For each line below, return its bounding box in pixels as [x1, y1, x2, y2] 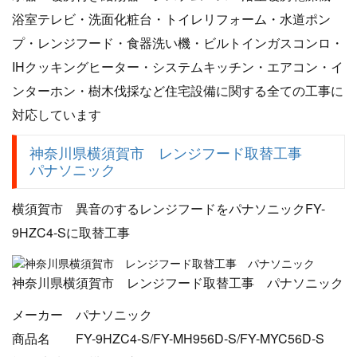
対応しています [12, 105, 101, 124]
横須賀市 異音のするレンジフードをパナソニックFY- [12, 199, 325, 218]
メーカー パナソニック [12, 304, 152, 324]
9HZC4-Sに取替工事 [12, 223, 130, 242]
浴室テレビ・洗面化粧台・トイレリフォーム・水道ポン [12, 10, 331, 29]
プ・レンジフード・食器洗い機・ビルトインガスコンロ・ [12, 33, 343, 53]
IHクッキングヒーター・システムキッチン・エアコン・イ [12, 57, 343, 76]
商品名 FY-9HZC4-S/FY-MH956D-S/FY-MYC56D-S [12, 328, 324, 347]
